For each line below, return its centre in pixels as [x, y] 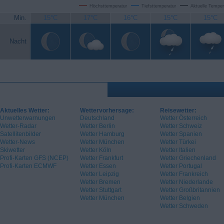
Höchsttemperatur [108, 6]
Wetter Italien [178, 150]
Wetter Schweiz [181, 126]
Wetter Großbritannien [190, 190]
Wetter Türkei [178, 142]
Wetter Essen [98, 166]
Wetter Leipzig [99, 174]
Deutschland [97, 118]
